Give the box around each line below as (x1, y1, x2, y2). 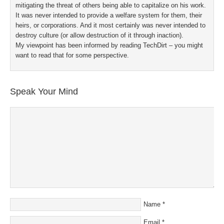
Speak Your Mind (10, 86, 78, 96)
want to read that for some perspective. (15, 51, 129, 59)
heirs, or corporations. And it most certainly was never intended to (15, 21, 205, 29)
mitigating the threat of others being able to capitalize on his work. (15, 1, 206, 9)
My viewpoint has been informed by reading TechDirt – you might (15, 41, 203, 49)
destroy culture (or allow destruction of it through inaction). (15, 31, 183, 39)
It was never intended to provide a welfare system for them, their (15, 11, 202, 19)
